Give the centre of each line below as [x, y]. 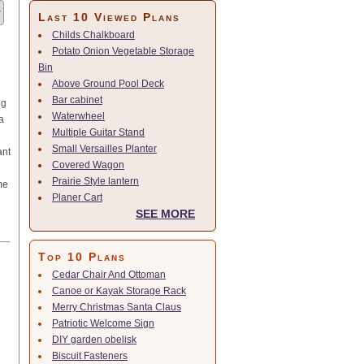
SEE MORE [165, 214]
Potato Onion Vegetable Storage [123, 51]
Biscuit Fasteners [90, 356]
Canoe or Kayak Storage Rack [119, 291]
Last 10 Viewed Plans [109, 17]
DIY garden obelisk [94, 340]
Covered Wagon [88, 165]
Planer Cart [77, 197]
